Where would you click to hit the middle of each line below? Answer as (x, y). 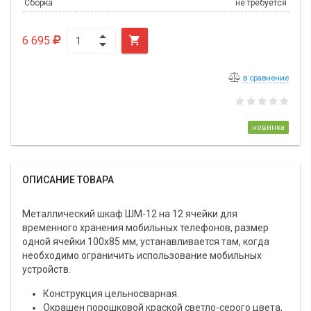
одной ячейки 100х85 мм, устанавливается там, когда (146, 241)
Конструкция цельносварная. (111, 293)
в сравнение (266, 78)
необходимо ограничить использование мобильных (142, 255)
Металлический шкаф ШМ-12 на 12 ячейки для (130, 213)
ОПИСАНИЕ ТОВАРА (68, 179)
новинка (268, 127)
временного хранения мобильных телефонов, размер (145, 227)
